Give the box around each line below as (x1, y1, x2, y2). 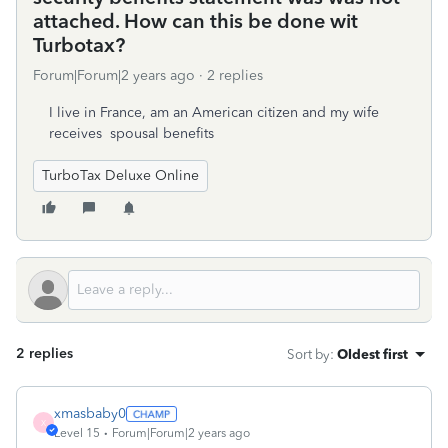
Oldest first (337, 346, 408, 362)
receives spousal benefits (49, 125, 214, 142)
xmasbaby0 (54, 405, 126, 422)
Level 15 (54, 426, 100, 440)
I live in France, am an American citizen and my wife (49, 104, 379, 121)
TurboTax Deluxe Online (42, 167, 199, 184)
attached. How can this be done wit (33, 9, 358, 33)
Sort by (287, 346, 330, 362)
